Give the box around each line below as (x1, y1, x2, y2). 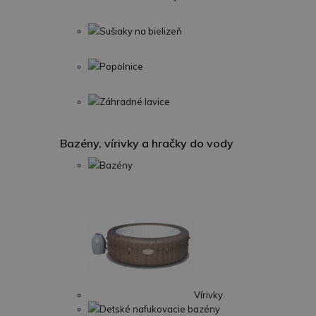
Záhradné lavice (99, 96, 170, 107)
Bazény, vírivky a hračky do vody (60, 136, 233, 150)
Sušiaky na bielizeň (99, 25, 182, 37)
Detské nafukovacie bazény (99, 303, 220, 315)
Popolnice (99, 61, 143, 72)
